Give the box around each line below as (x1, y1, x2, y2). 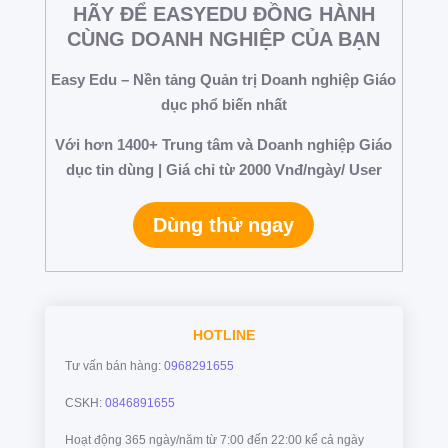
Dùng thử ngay (153, 214, 295, 237)
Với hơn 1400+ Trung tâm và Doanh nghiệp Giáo (55, 136, 393, 154)
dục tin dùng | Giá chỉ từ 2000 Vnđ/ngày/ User (65, 161, 382, 179)
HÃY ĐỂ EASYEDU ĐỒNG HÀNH (72, 3, 375, 26)
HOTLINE (192, 327, 255, 344)
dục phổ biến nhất (160, 96, 287, 114)
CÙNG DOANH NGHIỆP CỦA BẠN (67, 28, 381, 51)
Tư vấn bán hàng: (64, 359, 161, 374)
